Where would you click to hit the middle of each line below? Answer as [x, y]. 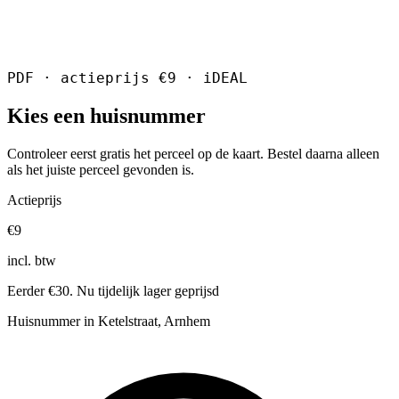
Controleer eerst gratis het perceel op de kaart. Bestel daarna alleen [193, 153]
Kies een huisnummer [106, 115]
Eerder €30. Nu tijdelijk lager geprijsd [113, 290]
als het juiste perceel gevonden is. [101, 169]
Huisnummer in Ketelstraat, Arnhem [109, 321]
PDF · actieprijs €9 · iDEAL [127, 77]
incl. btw [32, 260]
